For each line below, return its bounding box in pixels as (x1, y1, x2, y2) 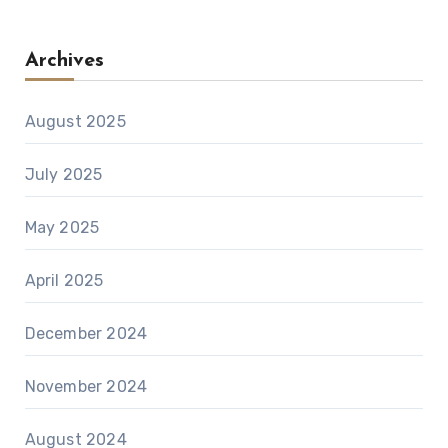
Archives (24, 51, 104, 72)
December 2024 (24, 324, 148, 344)
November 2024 (24, 377, 148, 397)
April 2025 (24, 271, 104, 291)
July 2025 (24, 165, 103, 185)
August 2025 (24, 112, 126, 132)
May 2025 (24, 218, 100, 238)
